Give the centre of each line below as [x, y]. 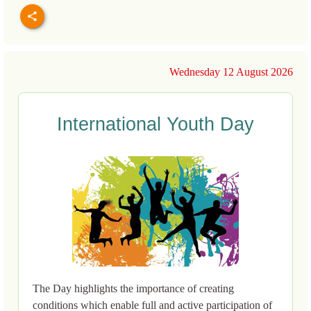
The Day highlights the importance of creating [133, 289]
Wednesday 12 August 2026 [231, 72]
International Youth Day [155, 125]
